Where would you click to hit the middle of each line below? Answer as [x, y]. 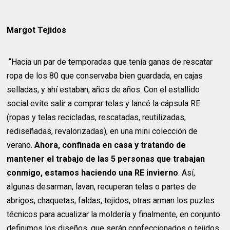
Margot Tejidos [37, 30]
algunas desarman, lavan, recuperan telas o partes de [103, 186]
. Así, [187, 172]
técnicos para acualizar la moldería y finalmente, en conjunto [114, 214]
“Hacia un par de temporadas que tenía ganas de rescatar [110, 62]
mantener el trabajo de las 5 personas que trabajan [106, 159]
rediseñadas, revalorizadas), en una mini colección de [102, 131]
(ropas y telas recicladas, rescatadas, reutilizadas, [97, 117]
